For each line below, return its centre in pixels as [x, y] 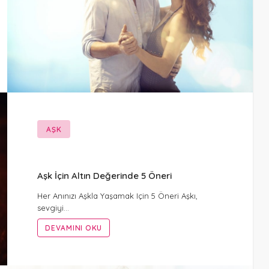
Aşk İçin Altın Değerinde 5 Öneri [105, 176]
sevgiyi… [53, 208]
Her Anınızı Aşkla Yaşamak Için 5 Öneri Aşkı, [118, 196]
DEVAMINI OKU [74, 228]
